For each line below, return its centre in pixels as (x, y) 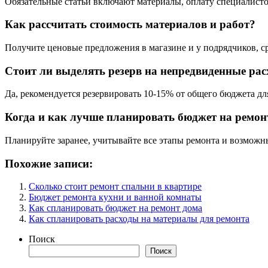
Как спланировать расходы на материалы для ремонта (139, 219)
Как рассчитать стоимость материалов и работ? (130, 25)
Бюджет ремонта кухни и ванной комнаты (115, 197)
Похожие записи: (49, 163)
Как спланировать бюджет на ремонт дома (115, 208)
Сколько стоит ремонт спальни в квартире (115, 187)
